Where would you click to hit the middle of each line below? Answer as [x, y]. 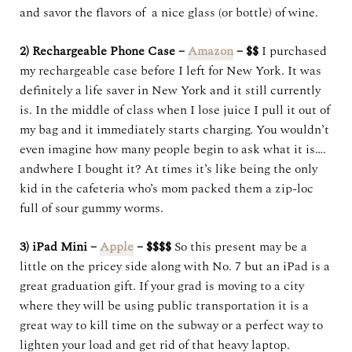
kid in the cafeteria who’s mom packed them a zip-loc [167, 189]
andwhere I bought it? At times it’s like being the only [169, 169]
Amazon [211, 51]
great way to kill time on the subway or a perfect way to [171, 325]
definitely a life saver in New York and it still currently [170, 90]
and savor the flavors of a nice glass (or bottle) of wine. [169, 13]
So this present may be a [241, 247]
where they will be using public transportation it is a [164, 306]
